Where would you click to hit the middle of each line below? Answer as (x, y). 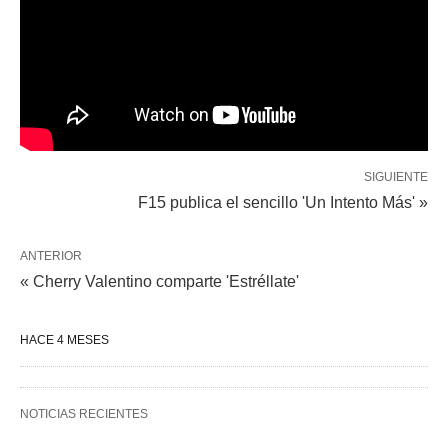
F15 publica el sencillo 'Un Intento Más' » (283, 202)
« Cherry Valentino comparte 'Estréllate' (159, 281)
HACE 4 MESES (64, 339)
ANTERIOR (51, 255)
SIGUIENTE (396, 176)
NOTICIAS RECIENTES (84, 413)
